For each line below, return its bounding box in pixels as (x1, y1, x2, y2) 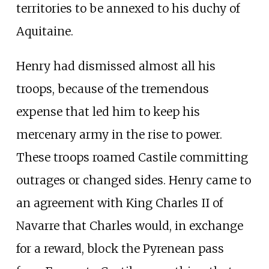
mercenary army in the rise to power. (16, 127, 222, 142)
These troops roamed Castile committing (16, 150, 248, 165)
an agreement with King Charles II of (16, 195, 223, 210)
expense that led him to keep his (16, 104, 200, 119)
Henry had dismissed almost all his (16, 58, 216, 73)
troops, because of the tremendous (16, 81, 209, 96)
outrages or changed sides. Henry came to (16, 172, 251, 187)
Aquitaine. (16, 24, 73, 39)
